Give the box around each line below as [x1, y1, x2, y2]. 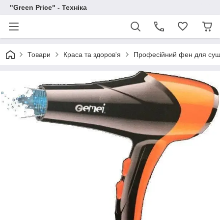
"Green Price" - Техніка [10, 3, 87, 11]
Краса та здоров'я [63, 51, 121, 58]
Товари [27, 51, 51, 58]
